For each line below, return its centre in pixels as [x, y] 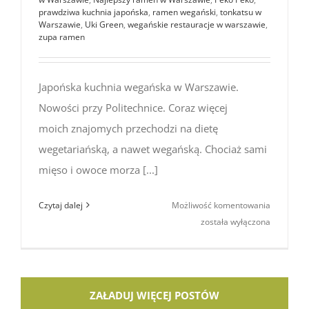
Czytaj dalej [61, 205]
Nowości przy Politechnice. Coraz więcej [133, 107]
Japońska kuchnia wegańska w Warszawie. [139, 87]
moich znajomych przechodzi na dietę [128, 128]
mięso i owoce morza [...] [98, 169]
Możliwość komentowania [221, 205]
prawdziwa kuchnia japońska [93, 12]
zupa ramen [62, 37]
